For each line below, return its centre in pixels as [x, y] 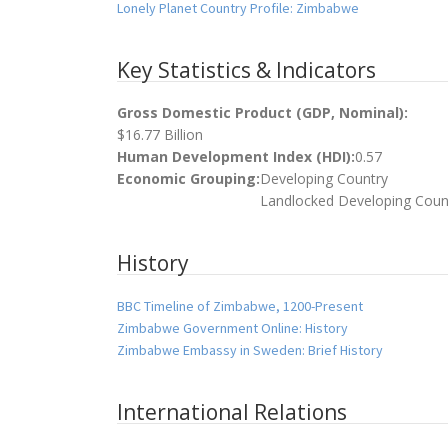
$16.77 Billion [160, 134]
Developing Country [324, 178]
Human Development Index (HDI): [236, 156]
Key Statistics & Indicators [246, 69]
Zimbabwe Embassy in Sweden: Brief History [250, 349]
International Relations [232, 411]
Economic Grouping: [188, 178]
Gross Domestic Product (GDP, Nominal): [262, 112]
